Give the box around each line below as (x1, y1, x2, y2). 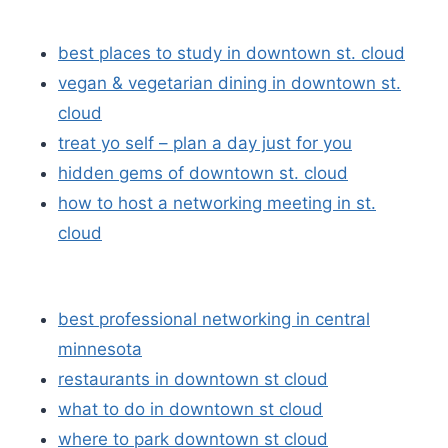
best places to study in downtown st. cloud (58, 43, 405, 63)
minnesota (58, 338, 142, 359)
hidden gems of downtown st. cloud (58, 163, 348, 183)
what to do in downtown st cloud (58, 398, 323, 419)
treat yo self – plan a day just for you (58, 133, 352, 153)
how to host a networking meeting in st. (58, 193, 376, 213)
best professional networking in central (58, 308, 370, 329)
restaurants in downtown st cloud (58, 368, 328, 389)
